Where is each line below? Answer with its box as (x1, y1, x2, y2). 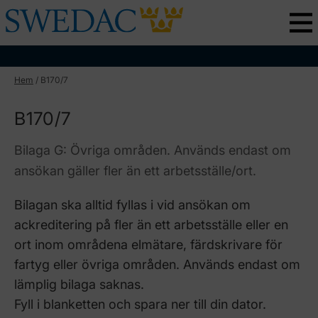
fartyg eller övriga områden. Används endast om (14, 257, 300, 272)
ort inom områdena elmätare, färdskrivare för (14, 237, 283, 252)
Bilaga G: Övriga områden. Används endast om (14, 143, 291, 158)
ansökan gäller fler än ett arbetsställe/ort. (14, 163, 256, 178)
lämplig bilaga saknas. (14, 277, 144, 292)
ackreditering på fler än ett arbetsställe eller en (14, 217, 288, 232)
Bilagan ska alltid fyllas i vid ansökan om (14, 197, 251, 212)
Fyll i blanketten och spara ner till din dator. (14, 297, 266, 312)
